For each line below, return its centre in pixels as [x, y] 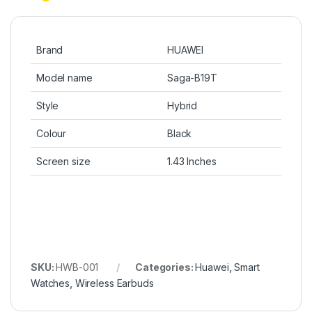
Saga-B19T [192, 78]
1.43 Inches [192, 162]
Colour [52, 134]
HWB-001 [77, 267]
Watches [50, 283]
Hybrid [182, 106]
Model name [64, 78]
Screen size [63, 162]
